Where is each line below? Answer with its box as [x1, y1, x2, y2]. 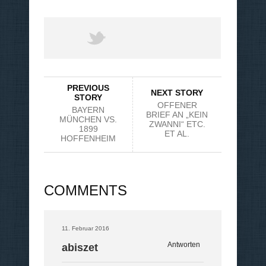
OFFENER [157, 100, 197, 110]
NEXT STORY [151, 88, 203, 98]
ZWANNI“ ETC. [148, 119, 205, 129]
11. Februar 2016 [62, 225, 109, 232]
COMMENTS [44, 182, 127, 199]
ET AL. [164, 129, 189, 139]
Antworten [167, 240, 200, 249]
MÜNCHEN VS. [59, 115, 117, 125]
